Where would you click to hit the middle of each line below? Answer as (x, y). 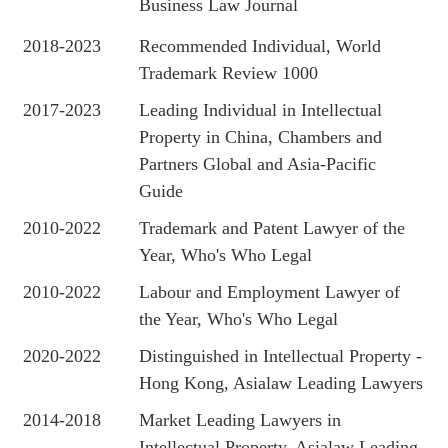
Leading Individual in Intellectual (261, 110)
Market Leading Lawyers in (240, 420)
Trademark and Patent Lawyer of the (272, 228)
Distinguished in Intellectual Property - (281, 356)
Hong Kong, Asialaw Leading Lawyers (281, 383)
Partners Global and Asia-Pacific (258, 164)
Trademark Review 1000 (229, 73)
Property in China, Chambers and (261, 137)
